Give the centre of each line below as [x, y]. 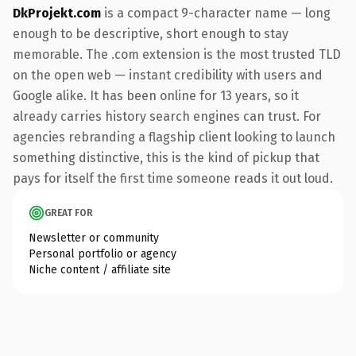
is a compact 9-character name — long [216, 13]
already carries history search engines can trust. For [167, 116]
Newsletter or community [94, 238]
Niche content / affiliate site [100, 269]
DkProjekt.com [57, 13]
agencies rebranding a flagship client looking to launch [174, 137]
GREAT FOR [69, 213]
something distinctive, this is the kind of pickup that [166, 157]
